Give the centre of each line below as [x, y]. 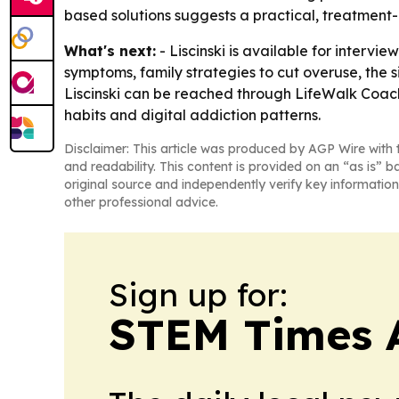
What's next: [110, 50]
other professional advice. [141, 202]
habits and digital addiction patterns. [192, 114]
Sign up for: [198, 294]
